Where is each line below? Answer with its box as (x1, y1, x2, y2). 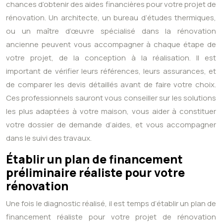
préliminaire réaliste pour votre (6, 165, 185, 181)
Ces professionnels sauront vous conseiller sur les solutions (6, 93, 216, 104)
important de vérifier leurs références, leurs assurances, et (6, 66, 216, 77)
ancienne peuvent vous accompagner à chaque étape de (6, 39, 216, 50)
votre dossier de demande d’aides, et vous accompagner (6, 119, 216, 130)
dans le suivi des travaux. (6, 133, 92, 144)
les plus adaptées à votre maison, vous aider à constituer (6, 106, 216, 117)
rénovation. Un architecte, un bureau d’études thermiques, (6, 12, 216, 23)
